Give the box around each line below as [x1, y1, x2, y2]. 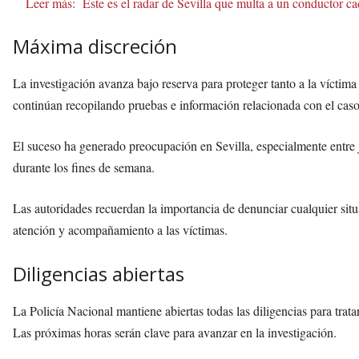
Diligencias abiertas [13, 260, 184, 287]
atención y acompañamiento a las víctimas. [13, 220, 228, 238]
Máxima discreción [13, 32, 177, 59]
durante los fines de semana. [13, 158, 155, 175]
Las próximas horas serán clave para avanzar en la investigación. [13, 323, 337, 341]
